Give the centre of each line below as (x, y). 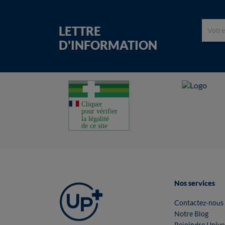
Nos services (195, 183)
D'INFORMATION (108, 45)
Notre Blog (191, 213)
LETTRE (80, 31)
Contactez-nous (199, 202)
